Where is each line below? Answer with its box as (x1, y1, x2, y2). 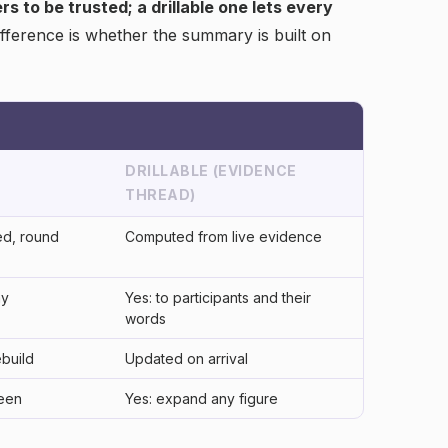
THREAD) (125, 186, 196, 203)
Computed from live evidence (125, 228, 322, 245)
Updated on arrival (125, 350, 248, 367)
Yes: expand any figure (125, 390, 278, 407)
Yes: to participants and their (125, 289, 311, 306)
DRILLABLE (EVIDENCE (125, 162, 297, 179)
